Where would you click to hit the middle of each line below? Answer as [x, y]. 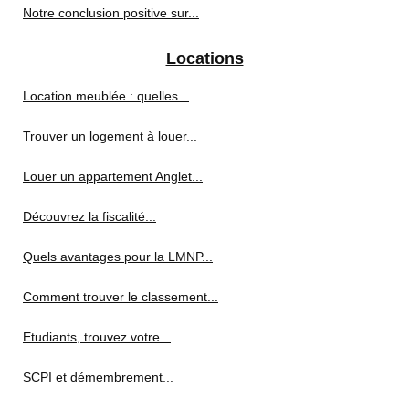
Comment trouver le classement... [121, 297]
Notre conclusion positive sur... [111, 13]
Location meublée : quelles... [106, 96]
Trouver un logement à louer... [110, 136]
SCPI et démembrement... [98, 377]
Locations [204, 58]
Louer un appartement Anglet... [113, 176]
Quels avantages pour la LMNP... [118, 257]
